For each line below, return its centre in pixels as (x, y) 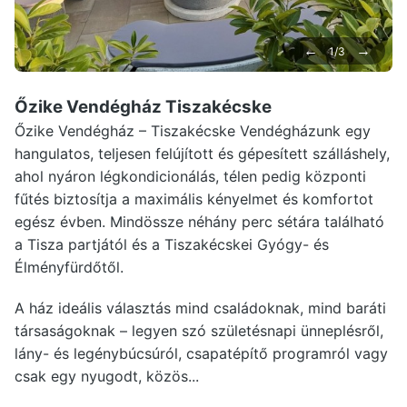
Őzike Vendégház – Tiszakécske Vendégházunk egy (193, 131)
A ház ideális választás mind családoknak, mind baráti (200, 308)
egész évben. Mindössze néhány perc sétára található (199, 222)
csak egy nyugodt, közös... (107, 376)
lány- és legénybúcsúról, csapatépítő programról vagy (201, 353)
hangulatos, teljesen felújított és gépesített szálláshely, (202, 154)
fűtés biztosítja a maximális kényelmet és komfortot (194, 199)
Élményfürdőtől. (69, 267)
